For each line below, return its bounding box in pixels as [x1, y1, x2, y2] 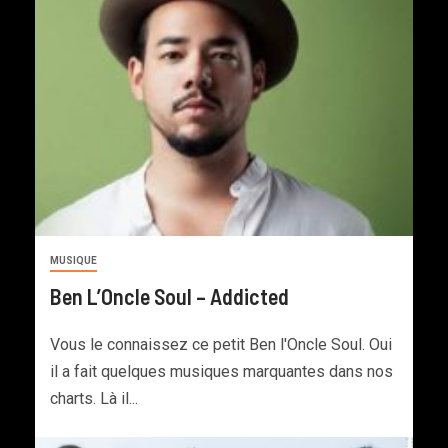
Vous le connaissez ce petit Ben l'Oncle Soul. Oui [50, 335, 392, 355]
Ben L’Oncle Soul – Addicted [50, 283, 289, 310]
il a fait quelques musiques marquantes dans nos [50, 362, 393, 382]
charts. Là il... [50, 389, 138, 409]
